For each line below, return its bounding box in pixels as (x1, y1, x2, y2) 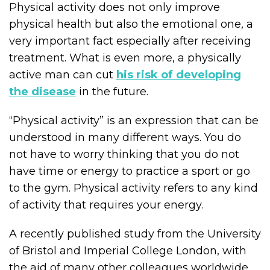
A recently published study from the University (9, 227, 261, 240)
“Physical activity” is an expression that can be (9, 114, 259, 127)
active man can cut (9, 68, 116, 81)
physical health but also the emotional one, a (9, 17, 253, 31)
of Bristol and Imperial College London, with (9, 244, 246, 257)
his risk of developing (116, 68, 241, 81)
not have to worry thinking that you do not (9, 148, 239, 161)
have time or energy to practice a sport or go (9, 165, 250, 178)
